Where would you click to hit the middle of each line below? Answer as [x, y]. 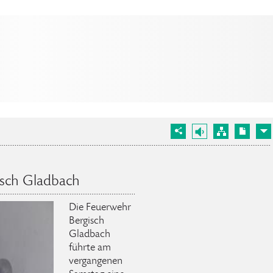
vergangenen [96, 261]
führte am [90, 248]
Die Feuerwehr [100, 208]
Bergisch [87, 221]
